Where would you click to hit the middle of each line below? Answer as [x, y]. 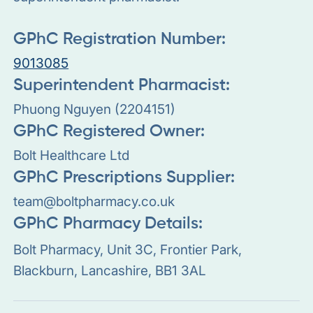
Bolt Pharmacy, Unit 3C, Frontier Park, [128, 249]
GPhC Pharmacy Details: [108, 224]
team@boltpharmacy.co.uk [94, 201]
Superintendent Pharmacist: [122, 85]
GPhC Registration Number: [120, 39]
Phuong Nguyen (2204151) [95, 109]
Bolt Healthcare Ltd [72, 155]
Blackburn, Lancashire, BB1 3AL [110, 270]
